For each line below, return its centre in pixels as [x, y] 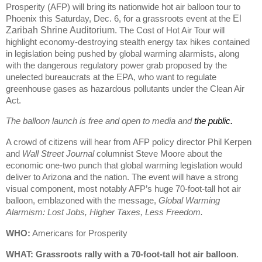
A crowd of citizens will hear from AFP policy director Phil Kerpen [129, 142]
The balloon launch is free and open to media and [99, 121]
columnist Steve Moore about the [158, 154]
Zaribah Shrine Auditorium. [61, 30]
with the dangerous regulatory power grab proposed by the [116, 65]
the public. [212, 121]
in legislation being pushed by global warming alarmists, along [123, 53]
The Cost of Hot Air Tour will [171, 30]
